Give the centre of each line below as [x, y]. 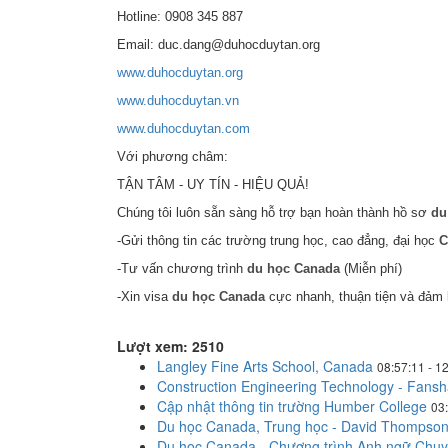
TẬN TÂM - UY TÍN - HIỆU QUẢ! [213, 184]
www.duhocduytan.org [180, 72]
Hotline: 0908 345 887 [180, 16]
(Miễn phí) [371, 268]
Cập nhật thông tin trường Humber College [292, 406]
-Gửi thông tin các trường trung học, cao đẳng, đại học [278, 240]
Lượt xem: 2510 [170, 346]
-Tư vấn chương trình [182, 268]
